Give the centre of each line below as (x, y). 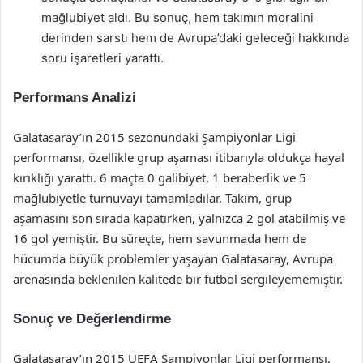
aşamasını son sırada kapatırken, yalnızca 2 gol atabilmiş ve (179, 218)
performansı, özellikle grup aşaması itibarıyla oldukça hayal (179, 157)
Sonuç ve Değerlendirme (92, 319)
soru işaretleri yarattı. (102, 58)
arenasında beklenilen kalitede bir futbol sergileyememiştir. (178, 279)
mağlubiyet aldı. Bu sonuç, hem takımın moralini (177, 17)
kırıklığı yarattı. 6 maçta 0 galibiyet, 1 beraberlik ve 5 (160, 177)
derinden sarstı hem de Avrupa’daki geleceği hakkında (195, 38)
